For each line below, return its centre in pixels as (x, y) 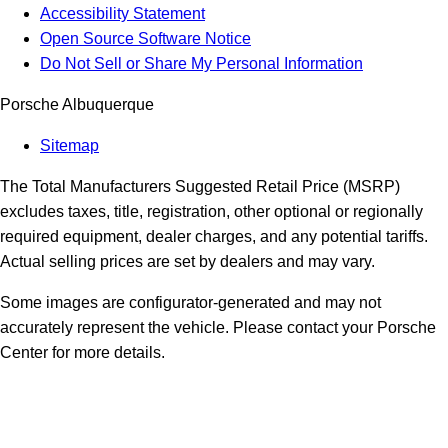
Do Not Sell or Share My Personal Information (201, 64)
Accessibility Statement (122, 14)
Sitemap (69, 146)
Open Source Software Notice (145, 39)
